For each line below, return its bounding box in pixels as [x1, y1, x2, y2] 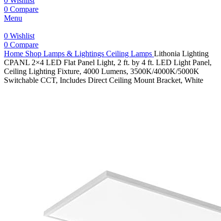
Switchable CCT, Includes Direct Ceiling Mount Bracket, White [4, 76, 203, 84]
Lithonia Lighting [154, 49, 209, 58]
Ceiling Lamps [106, 49, 154, 58]
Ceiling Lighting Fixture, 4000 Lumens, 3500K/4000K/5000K [4, 67, 199, 75]
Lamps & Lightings [43, 49, 106, 58]
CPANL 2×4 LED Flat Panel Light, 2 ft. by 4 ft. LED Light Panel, [4, 58, 212, 67]
